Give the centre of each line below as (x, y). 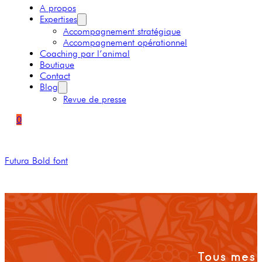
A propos (58, 8)
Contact (55, 76)
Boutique (57, 65)
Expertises (58, 19)
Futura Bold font (36, 161)
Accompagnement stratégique (122, 31)
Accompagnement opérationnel (125, 42)
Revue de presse (95, 99)
